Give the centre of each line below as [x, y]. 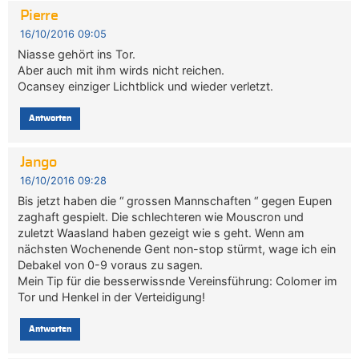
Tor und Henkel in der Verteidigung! [112, 297]
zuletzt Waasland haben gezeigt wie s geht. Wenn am [161, 233]
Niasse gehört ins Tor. [77, 54]
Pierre [39, 16]
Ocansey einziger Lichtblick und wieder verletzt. [146, 86]
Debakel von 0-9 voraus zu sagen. [111, 265]
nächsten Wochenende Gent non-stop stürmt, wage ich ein [177, 249]
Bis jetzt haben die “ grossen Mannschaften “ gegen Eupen [175, 201]
